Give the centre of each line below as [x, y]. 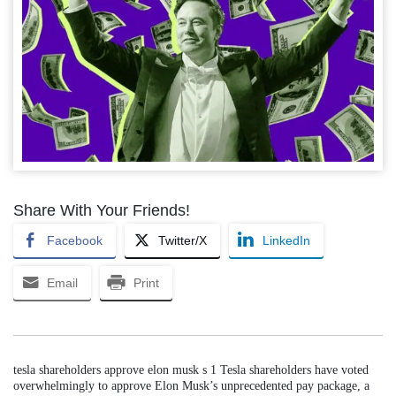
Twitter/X [183, 240]
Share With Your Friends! [102, 210]
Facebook [75, 240]
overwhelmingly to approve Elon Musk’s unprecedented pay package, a [191, 385]
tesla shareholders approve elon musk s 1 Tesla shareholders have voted [191, 369]
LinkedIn [286, 240]
